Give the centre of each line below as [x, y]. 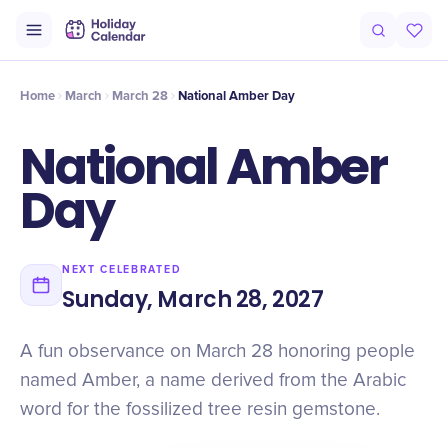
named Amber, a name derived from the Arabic [213, 380]
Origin [43, 42]
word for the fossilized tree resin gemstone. [200, 409]
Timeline [151, 42]
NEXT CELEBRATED [122, 269]
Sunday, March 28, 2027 [193, 299]
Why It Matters [311, 42]
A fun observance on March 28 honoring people [217, 351]
